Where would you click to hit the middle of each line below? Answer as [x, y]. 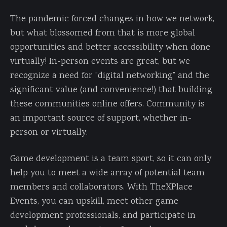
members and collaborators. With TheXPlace [101, 187]
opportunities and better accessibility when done [110, 47]
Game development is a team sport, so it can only [111, 159]
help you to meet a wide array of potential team [107, 173]
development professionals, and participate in [103, 216]
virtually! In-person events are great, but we [100, 62]
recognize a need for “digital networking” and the [110, 76]
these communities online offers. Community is [107, 104]
